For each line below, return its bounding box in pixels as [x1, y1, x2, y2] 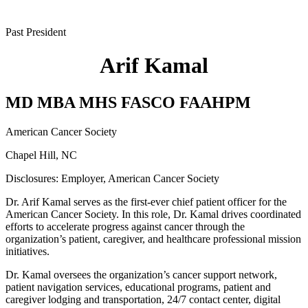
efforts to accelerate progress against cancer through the [5, 220, 245, 232]
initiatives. [5, 245, 58, 257]
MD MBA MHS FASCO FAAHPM [5, 93, 251, 111]
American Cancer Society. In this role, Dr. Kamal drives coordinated [5, 208, 301, 220]
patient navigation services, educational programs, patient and [5, 280, 271, 293]
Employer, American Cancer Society [61, 172, 219, 184]
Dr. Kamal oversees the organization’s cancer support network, [5, 268, 277, 280]
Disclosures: [5, 172, 58, 184]
